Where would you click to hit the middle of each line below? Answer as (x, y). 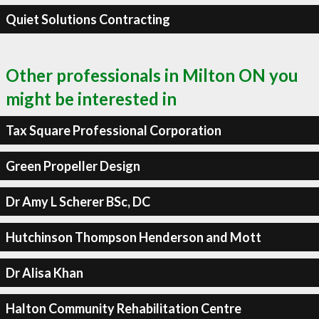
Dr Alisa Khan (44, 272)
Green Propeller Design (73, 166)
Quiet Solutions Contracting (88, 19)
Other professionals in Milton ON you (152, 75)
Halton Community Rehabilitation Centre (123, 308)
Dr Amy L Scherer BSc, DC (78, 201)
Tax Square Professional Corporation (113, 130)
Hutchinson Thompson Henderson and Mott (133, 237)
